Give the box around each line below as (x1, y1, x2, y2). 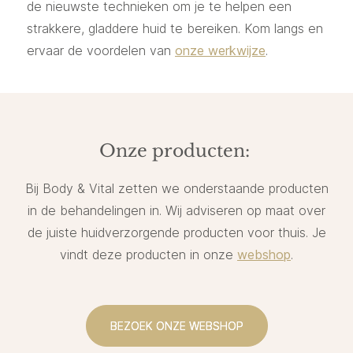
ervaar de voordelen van (27, 43, 175, 59)
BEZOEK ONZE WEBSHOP (110, 319, 243, 333)
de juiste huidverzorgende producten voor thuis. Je (27, 225, 326, 241)
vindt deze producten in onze (60, 247, 237, 263)
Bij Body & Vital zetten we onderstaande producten (24, 180, 329, 197)
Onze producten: (98, 140, 255, 162)
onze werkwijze (175, 43, 266, 59)
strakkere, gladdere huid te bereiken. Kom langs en (27, 20, 323, 37)
